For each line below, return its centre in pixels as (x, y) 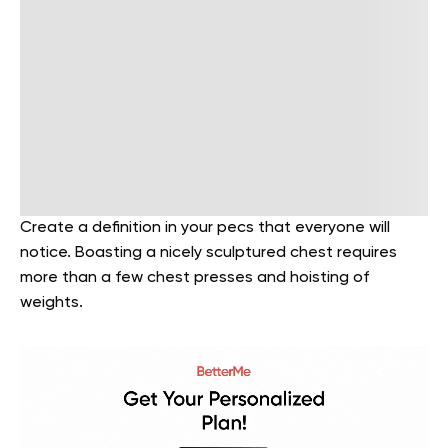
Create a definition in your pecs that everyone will (205, 228)
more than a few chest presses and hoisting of (194, 278)
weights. (53, 303)
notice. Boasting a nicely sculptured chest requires (208, 253)
